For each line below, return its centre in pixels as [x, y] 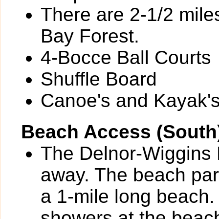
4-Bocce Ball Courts [126, 57]
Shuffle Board [99, 79]
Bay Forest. [90, 36]
